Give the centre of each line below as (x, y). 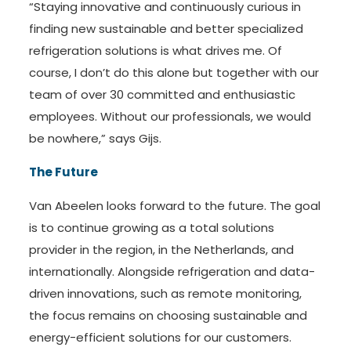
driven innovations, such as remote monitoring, (165, 294)
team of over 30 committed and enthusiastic (162, 95)
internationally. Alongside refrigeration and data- (172, 272)
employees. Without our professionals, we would (170, 117)
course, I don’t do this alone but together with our (174, 73)
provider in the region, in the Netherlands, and (161, 250)
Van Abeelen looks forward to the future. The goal (174, 206)
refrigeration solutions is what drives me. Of (155, 51)
